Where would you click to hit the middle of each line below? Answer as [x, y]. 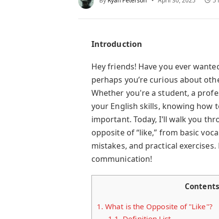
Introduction [117, 44]
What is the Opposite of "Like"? [158, 206]
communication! [122, 159]
